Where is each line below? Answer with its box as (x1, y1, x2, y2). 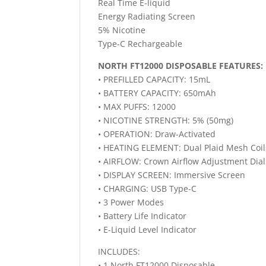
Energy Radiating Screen (98, 10, 196, 22)
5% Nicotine (98, 24, 146, 36)
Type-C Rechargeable (98, 37, 183, 49)
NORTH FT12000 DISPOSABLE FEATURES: (98, 59, 264, 71)
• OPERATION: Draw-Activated (98, 128, 216, 140)
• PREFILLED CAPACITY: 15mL (98, 73, 211, 85)
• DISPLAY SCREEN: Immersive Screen (98, 169, 246, 180)
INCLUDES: (98, 245, 141, 257)
